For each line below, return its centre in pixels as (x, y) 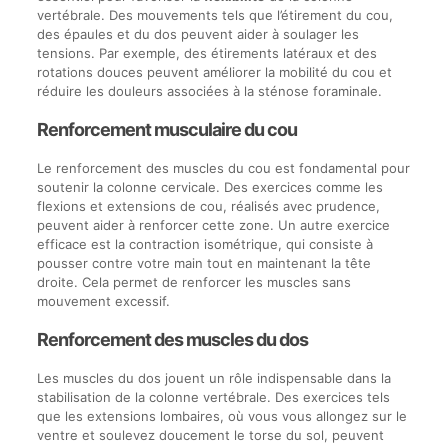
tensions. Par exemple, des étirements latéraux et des (206, 52)
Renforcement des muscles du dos (172, 339)
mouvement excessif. (103, 300)
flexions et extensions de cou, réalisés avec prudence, (208, 205)
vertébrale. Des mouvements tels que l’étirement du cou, (214, 14)
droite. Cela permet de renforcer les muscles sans (193, 281)
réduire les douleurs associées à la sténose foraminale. (209, 90)
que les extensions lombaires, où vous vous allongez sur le (221, 415)
